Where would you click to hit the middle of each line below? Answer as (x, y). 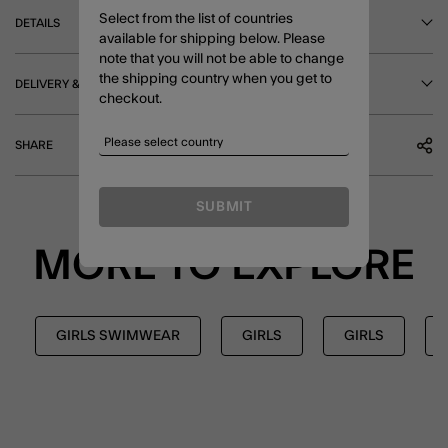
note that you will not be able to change (221, 59)
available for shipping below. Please (212, 39)
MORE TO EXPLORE (224, 265)
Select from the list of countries (196, 19)
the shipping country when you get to (215, 79)
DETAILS (37, 22)
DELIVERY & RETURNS (76, 83)
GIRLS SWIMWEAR (118, 335)
